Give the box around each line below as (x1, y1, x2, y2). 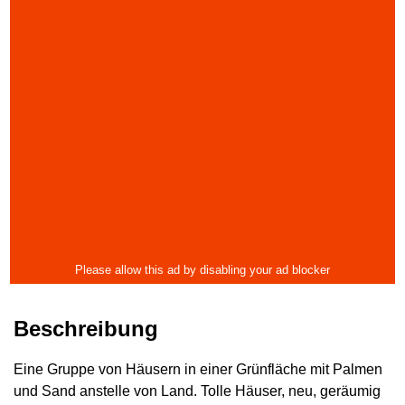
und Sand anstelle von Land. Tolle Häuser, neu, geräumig (14, 383, 381, 399)
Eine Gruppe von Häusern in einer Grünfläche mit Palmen (14, 362, 382, 377)
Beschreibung (14, 316, 158, 341)
